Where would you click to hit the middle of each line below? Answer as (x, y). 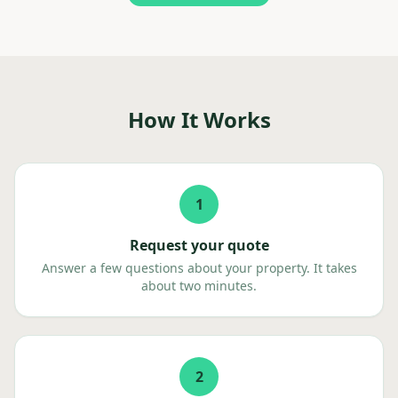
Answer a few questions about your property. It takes (199, 268)
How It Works (199, 119)
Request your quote (199, 245)
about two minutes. (199, 286)
